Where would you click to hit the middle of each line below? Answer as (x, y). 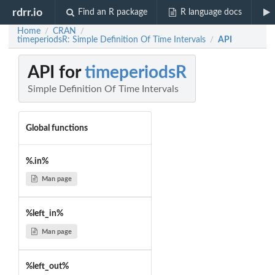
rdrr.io (28, 12)
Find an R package (113, 12)
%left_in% (44, 214)
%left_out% (47, 267)
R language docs (211, 12)
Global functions (56, 128)
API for (56, 73)
